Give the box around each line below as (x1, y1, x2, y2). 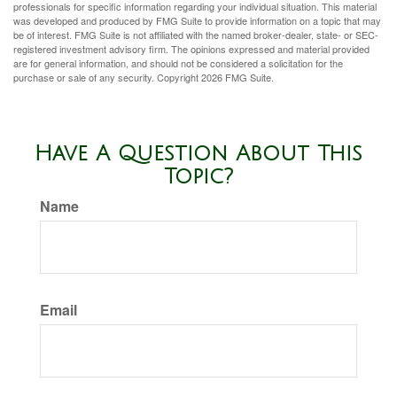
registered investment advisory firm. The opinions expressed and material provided (13, 42, 370, 56)
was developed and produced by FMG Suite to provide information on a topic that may (13, 13, 381, 27)
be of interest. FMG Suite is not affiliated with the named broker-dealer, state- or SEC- (13, 27, 378, 42)
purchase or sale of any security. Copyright (13, 70, 201, 84)
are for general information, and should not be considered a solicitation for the (13, 56, 343, 70)
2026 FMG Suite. (201, 70, 274, 84)
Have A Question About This (35, 142, 362, 165)
